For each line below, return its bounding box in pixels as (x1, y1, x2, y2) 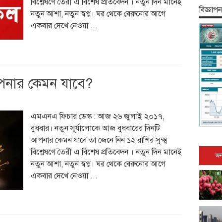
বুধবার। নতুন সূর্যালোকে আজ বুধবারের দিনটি (30, 123, 160, 133)
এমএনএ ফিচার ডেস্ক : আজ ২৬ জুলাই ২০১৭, (30, 111, 165, 121)
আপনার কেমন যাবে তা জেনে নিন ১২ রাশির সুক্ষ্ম (30, 135, 167, 145)
